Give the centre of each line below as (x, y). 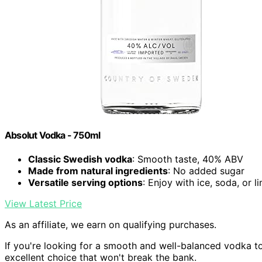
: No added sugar (206, 170)
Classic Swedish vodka (80, 159)
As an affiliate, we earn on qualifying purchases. (111, 224)
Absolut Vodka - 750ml (53, 135)
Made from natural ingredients (98, 170)
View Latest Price (43, 203)
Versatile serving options (85, 182)
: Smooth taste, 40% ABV (188, 159)
